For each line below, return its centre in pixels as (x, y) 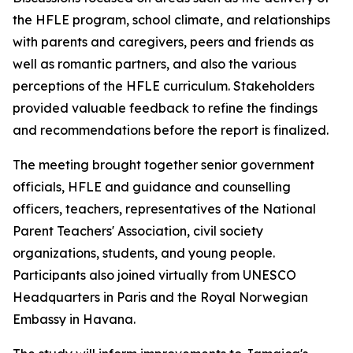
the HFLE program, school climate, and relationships (171, 20)
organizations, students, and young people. (144, 253)
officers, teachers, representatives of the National (164, 209)
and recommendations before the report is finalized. (171, 130)
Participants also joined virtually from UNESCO (154, 275)
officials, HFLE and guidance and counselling (152, 187)
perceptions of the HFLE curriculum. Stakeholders (163, 86)
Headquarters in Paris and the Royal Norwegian (160, 297)
